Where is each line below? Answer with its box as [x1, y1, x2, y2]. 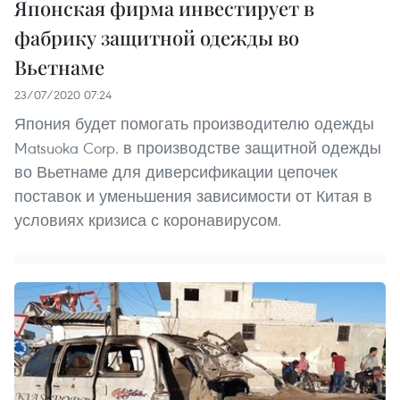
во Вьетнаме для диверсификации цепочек [14, 162, 337, 183]
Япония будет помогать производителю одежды [14, 113, 374, 135]
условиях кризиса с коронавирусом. [14, 210, 281, 231]
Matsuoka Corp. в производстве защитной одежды [14, 137, 381, 159]
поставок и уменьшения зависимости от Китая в [14, 186, 372, 207]
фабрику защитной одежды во [14, 24, 299, 52]
